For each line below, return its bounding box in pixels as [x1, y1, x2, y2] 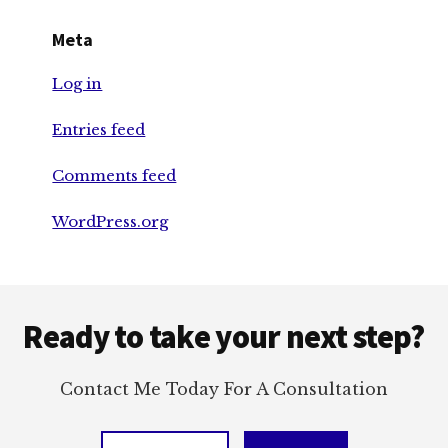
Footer [21, 281, 112, 322]
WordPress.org [52, 212, 169, 232]
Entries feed [52, 120, 146, 140]
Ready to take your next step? [23, 317, 425, 358]
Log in [52, 74, 103, 94]
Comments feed [52, 166, 177, 186]
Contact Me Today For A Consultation [60, 379, 388, 400]
